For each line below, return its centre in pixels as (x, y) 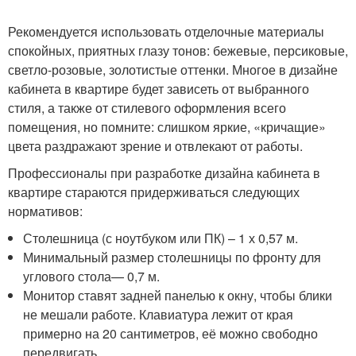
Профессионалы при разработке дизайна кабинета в (164, 173)
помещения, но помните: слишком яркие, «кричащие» (167, 127)
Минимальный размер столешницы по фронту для (172, 257)
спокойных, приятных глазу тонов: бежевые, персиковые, (178, 50)
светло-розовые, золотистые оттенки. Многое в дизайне (173, 70)
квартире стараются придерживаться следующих (154, 192)
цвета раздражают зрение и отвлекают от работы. (155, 146)
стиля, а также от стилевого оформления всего (147, 108)
